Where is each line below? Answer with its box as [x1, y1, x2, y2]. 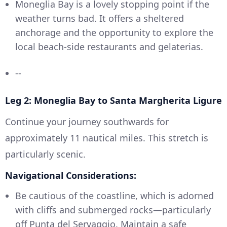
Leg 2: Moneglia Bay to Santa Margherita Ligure [5, 94, 222, 106]
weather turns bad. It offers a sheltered [15, 12, 184, 24]
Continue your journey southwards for [5, 115, 169, 128]
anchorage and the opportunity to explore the [15, 26, 213, 39]
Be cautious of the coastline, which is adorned [15, 189, 214, 202]
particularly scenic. [5, 147, 86, 160]
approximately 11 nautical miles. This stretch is [5, 131, 208, 144]
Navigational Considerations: [5, 169, 136, 181]
